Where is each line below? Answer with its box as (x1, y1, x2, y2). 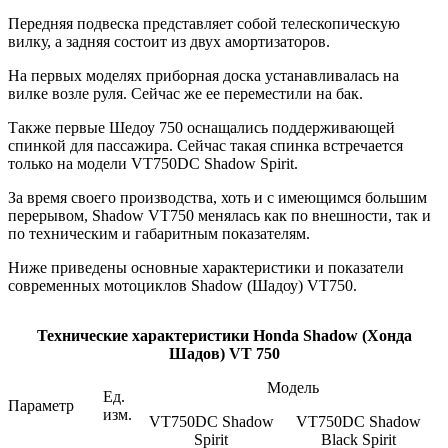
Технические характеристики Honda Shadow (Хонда (36, 327, 412, 345)
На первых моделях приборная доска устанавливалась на (8, 67, 399, 85)
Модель (267, 379, 319, 397)
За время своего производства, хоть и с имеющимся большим (8, 189, 427, 207)
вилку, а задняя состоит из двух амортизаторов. (8, 33, 330, 51)
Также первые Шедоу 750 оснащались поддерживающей (8, 119, 395, 137)
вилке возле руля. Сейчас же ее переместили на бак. (8, 85, 363, 103)
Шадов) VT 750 (168, 345, 280, 363)
